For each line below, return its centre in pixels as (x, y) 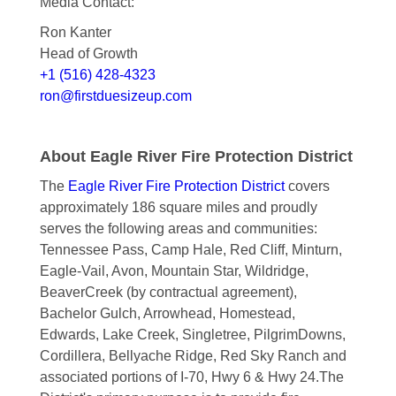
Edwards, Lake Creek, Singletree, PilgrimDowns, (192, 335)
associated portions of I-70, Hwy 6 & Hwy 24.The (191, 377)
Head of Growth (88, 54)
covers (307, 187)
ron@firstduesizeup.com (115, 96)
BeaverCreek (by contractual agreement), (168, 293)
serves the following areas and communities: (178, 229)
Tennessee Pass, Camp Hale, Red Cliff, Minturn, (190, 250)
